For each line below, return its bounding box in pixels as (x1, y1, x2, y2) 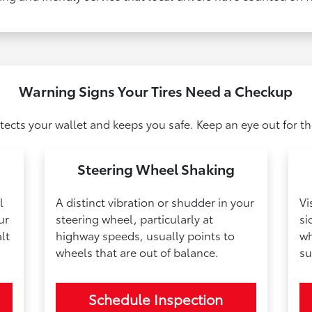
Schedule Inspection (88, 289, 224, 309)
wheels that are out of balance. (56, 244, 219, 260)
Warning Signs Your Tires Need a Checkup (19, 81, 293, 101)
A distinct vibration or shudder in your (56, 194, 255, 210)
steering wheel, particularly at (56, 210, 214, 227)
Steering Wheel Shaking (77, 159, 235, 179)
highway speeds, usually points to (56, 227, 235, 244)
